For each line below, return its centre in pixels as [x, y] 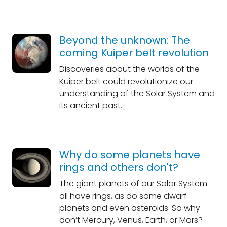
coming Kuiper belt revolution [134, 53]
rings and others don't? [119, 167]
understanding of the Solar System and [137, 93]
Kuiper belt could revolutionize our [126, 81]
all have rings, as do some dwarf [123, 196]
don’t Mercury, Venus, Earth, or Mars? [131, 220]
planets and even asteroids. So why [129, 208]
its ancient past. [90, 106]
